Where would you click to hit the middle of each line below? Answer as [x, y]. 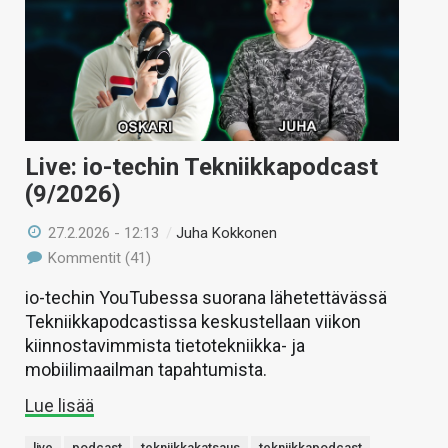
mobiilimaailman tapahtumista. [146, 369]
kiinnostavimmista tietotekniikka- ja [165, 345]
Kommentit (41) [98, 257]
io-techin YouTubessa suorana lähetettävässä [206, 297]
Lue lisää [59, 405]
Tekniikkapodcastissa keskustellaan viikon [193, 321]
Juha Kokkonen [227, 232]
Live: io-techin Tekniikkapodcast [201, 166]
